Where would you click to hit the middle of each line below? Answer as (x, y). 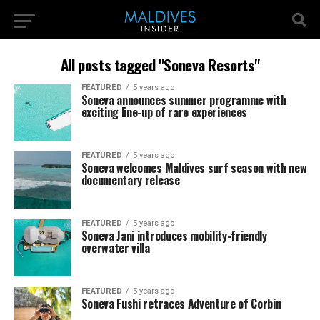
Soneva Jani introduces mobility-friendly (174, 236)
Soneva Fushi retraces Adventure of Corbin (181, 304)
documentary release (130, 180)
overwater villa (115, 248)
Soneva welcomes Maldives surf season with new (194, 168)
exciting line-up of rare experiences (164, 112)
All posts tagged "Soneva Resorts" (160, 65)
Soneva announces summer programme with (184, 100)
